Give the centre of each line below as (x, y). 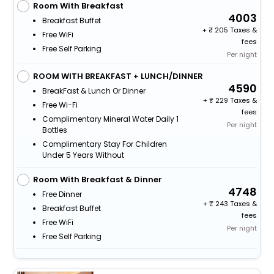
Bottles (54, 130)
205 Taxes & (235, 30)
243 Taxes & (235, 204)
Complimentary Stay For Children (104, 144)
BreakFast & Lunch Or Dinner (94, 91)
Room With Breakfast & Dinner (97, 180)
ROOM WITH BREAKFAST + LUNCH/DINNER (118, 76)
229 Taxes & (235, 101)
